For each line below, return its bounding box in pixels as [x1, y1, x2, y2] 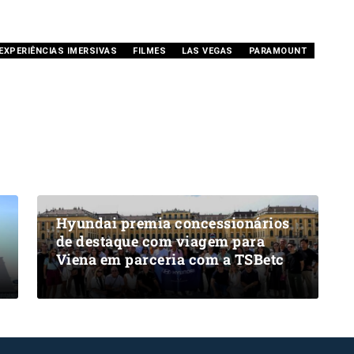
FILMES [133, 46, 166, 57]
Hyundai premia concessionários [55, 213, 290, 233]
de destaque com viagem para [55, 232, 265, 251]
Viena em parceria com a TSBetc [55, 250, 284, 269]
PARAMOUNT [248, 46, 307, 57]
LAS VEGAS [182, 46, 233, 57]
